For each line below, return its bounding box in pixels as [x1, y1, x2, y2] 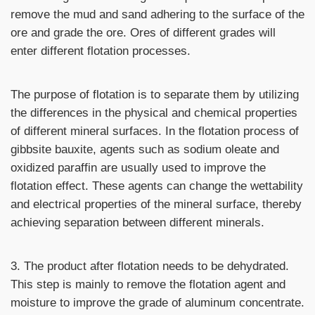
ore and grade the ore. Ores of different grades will [11, 25, 276, 39]
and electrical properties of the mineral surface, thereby [11, 197, 302, 211]
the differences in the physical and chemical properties [11, 105, 297, 120]
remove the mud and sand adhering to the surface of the [11, 7, 304, 21]
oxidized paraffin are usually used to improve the [11, 160, 266, 174]
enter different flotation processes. [11, 44, 191, 58]
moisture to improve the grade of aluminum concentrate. [11, 295, 304, 309]
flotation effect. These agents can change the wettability [11, 179, 303, 193]
